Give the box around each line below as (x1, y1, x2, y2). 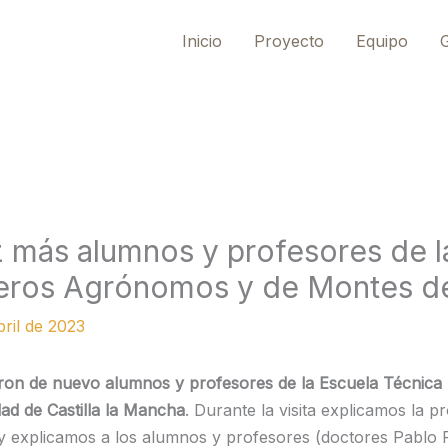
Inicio (181, 31, 222, 52)
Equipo (355, 31, 408, 52)
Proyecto (253, 31, 324, 52)
